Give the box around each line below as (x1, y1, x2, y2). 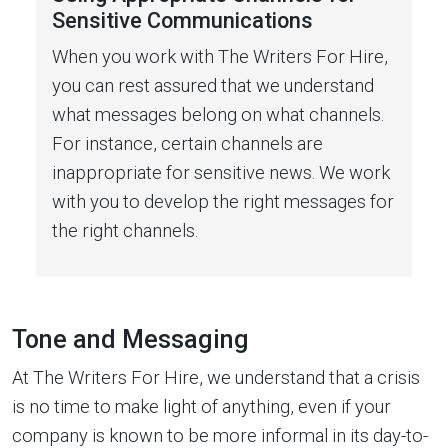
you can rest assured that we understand (52, 74, 374, 96)
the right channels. (52, 219, 198, 241)
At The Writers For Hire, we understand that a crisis (12, 366, 420, 388)
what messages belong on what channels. (52, 103, 384, 125)
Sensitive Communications (52, 7, 313, 33)
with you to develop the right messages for (52, 190, 394, 212)
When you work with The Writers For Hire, (52, 45, 388, 67)
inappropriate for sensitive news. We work (52, 161, 390, 183)
